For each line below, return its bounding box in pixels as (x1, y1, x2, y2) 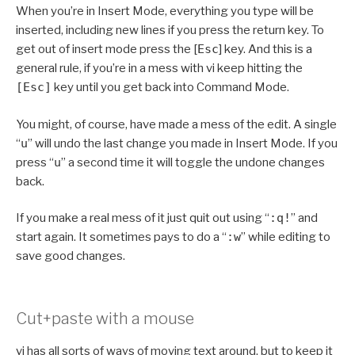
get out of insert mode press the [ (16, 42, 197, 57)
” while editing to (241, 230, 330, 245)
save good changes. (16, 249, 125, 264)
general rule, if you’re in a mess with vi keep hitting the (16, 61, 303, 76)
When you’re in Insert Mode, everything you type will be (16, 4, 314, 19)
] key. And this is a (219, 42, 312, 57)
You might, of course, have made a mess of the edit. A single (16, 116, 337, 132)
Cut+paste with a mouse (16, 308, 194, 328)
